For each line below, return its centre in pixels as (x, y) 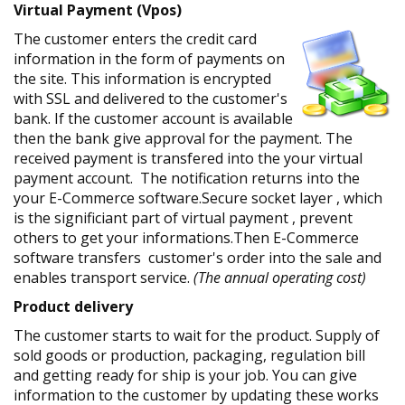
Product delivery (73, 306)
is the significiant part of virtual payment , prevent (183, 218)
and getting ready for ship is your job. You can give (185, 375)
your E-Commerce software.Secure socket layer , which (198, 198)
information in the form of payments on (149, 59)
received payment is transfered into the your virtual (188, 158)
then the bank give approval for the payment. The (183, 138)
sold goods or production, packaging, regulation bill (191, 355)
